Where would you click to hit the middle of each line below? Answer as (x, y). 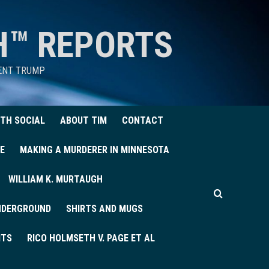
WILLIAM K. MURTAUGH (56, 179)
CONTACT (143, 120)
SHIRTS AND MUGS (104, 209)
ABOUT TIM (83, 120)
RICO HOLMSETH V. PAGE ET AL (91, 238)
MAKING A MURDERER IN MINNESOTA (95, 150)
